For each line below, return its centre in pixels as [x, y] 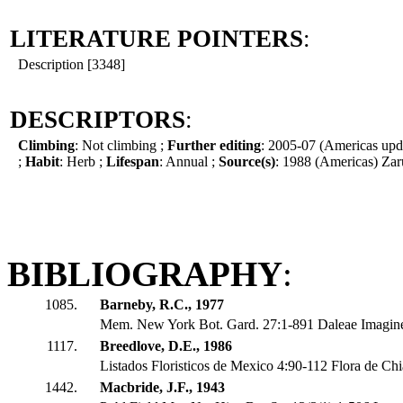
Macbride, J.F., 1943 [162, 388]
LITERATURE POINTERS [157, 39]
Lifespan [133, 162]
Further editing [214, 146]
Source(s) [247, 162]
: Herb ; [83, 162]
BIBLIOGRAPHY [145, 274]
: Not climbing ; [121, 146]
